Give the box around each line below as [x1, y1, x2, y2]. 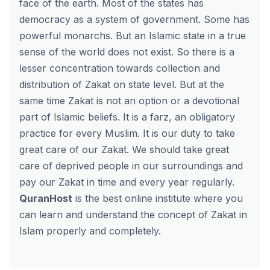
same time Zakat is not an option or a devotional [19, 95, 239, 107]
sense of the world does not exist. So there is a [19, 46, 234, 58]
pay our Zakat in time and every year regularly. [19, 176, 234, 188]
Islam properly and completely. [19, 225, 161, 237]
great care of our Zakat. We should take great [19, 143, 229, 155]
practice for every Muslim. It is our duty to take [19, 127, 235, 139]
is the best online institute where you [72, 192, 243, 204]
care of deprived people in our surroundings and [19, 160, 243, 172]
